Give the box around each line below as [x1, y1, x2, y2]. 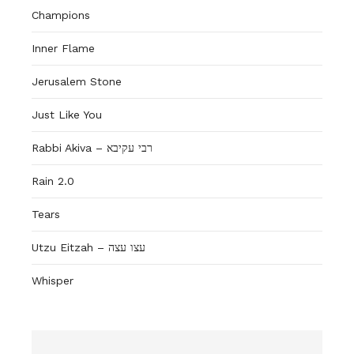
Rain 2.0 [32, 174, 74, 187]
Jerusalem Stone [32, 74, 122, 88]
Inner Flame [32, 41, 95, 55]
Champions [32, 8, 90, 21]
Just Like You [32, 107, 102, 121]
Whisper [32, 273, 73, 287]
